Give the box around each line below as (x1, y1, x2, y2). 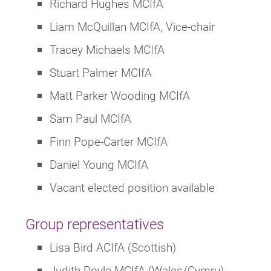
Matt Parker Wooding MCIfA (50, 88, 190, 103)
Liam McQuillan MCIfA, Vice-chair (50, 19, 215, 34)
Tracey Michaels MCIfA (50, 42, 165, 57)
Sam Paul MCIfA (50, 111, 131, 126)
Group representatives (25, 214, 164, 234)
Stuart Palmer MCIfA (50, 65, 152, 80)
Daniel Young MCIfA (50, 157, 148, 172)
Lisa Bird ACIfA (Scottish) (50, 240, 176, 255)
